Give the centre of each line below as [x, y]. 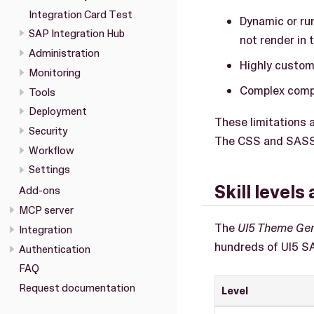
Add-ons [40, 191]
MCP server [46, 211]
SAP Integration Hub [76, 34]
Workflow [51, 150]
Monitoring [54, 73]
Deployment [57, 112]
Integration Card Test [80, 14]
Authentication [55, 249]
